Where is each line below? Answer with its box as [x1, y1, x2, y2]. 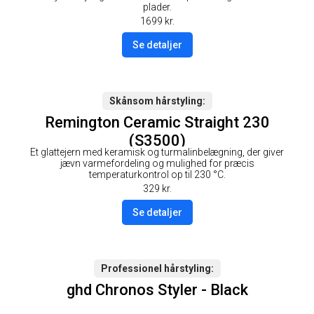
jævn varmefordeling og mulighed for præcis [60, 158, 254, 170]
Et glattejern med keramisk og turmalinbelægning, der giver [30, 146, 284, 158]
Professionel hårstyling [100, 263, 211, 275]
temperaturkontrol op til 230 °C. [88, 169, 226, 181]
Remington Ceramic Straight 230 [44, 113, 270, 131]
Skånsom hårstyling [109, 95, 203, 107]
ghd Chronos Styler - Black [66, 281, 248, 299]
